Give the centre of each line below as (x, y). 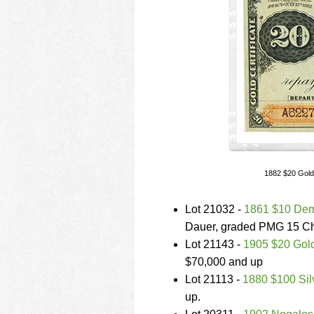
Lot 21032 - (214, 209)
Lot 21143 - (214, 244)
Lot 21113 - (214, 279)
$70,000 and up (224, 262)
